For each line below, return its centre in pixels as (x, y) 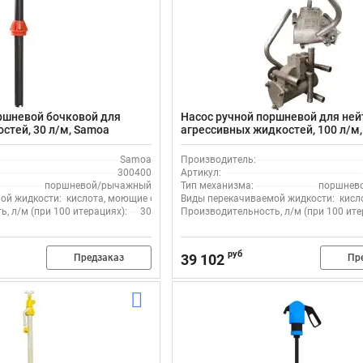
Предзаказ (99, 257)
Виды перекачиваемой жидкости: (258, 199)
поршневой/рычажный (98, 186)
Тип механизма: (218, 186)
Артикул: (201, 173)
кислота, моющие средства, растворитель (164, 199)
